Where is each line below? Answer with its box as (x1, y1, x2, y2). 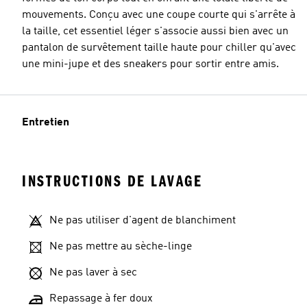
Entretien (22, 116, 69, 128)
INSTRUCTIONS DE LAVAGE (22, 171, 202, 191)
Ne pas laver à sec (49, 267, 137, 278)
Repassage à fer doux (49, 293, 153, 304)
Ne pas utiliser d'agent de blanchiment (49, 214, 236, 226)
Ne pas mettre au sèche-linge (49, 241, 192, 252)
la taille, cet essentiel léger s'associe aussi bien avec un (22, 25, 288, 37)
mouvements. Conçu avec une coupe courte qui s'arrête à (22, 9, 295, 21)
